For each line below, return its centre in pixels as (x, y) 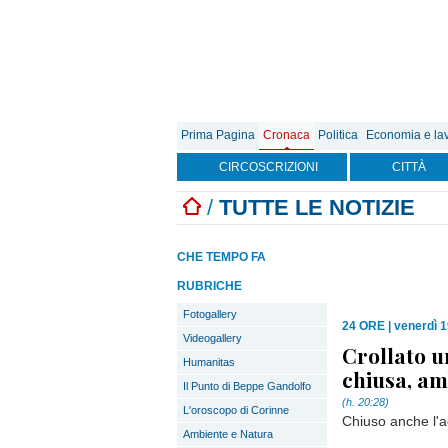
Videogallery (212, 338)
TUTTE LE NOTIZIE (317, 207)
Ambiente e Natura (228, 434)
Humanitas (209, 362)
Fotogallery (210, 314)
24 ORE (363, 326)
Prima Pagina (218, 135)
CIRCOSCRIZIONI (268, 167)
